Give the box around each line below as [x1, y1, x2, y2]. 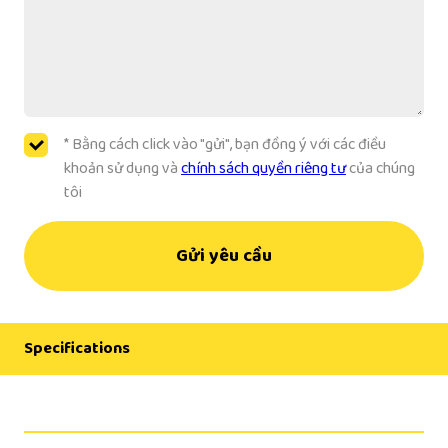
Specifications [24, 336, 130, 361]
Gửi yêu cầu [176, 241, 272, 270]
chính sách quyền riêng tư [181, 156, 346, 181]
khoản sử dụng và [64, 156, 181, 181]
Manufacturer [49, 407, 150, 432]
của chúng [346, 156, 415, 181]
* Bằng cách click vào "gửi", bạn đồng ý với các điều [64, 132, 386, 157]
